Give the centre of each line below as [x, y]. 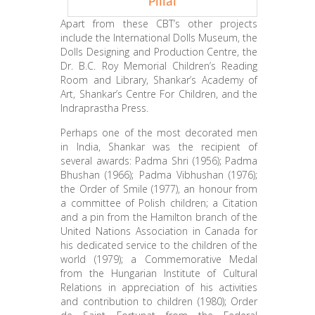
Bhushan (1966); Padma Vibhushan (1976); [159, 174]
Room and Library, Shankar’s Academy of [159, 79]
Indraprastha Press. [105, 108]
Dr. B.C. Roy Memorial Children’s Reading [159, 65]
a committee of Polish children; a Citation [159, 202]
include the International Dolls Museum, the [159, 37]
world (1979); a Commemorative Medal [159, 259]
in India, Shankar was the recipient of [159, 146]
